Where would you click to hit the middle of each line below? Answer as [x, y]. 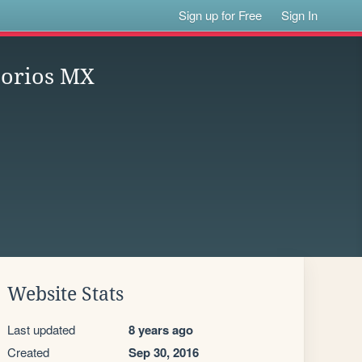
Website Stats [65, 294]
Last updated [41, 329]
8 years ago [161, 330]
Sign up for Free [221, 15]
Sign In [300, 15]
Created [28, 352]
